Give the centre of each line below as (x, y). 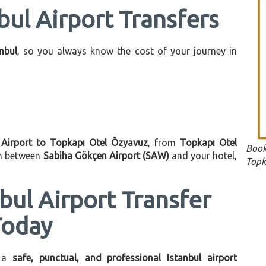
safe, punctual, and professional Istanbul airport (125, 258)
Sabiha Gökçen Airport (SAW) (106, 156)
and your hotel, (203, 156)
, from (164, 142)
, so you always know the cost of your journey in (127, 51)
